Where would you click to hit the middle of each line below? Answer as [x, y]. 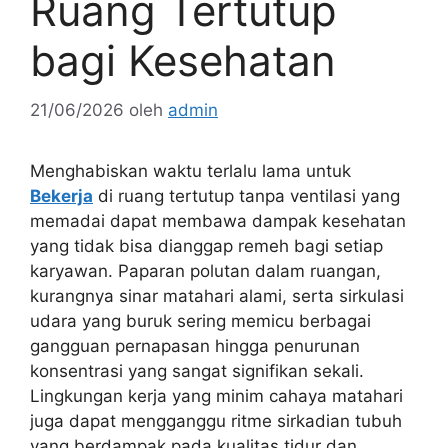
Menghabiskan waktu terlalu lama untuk [190, 170]
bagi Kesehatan [183, 61]
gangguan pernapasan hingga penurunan [195, 345]
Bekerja [61, 195]
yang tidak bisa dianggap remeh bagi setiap [206, 245]
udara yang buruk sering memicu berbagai [200, 320]
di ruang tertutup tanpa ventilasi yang [246, 195]
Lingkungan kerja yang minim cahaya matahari [216, 395]
